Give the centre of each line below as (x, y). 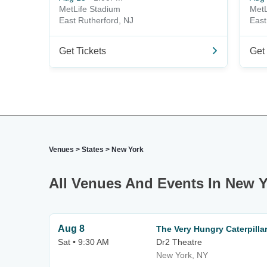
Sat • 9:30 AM (83, 242)
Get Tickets (83, 51)
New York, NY (182, 255)
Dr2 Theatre (179, 242)
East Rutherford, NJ (96, 20)
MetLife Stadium (90, 9)
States (93, 150)
